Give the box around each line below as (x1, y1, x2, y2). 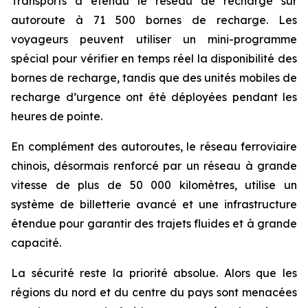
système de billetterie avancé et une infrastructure (11, 197, 297, 211)
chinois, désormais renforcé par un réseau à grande (11, 159, 297, 173)
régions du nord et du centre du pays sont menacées (11, 285, 297, 299)
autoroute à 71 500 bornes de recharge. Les (11, 13, 297, 27)
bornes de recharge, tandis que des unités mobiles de (11, 71, 297, 85)
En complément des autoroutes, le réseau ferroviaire (11, 140, 297, 153)
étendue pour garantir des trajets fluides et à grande (11, 217, 297, 230)
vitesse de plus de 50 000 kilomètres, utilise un (11, 178, 297, 192)
